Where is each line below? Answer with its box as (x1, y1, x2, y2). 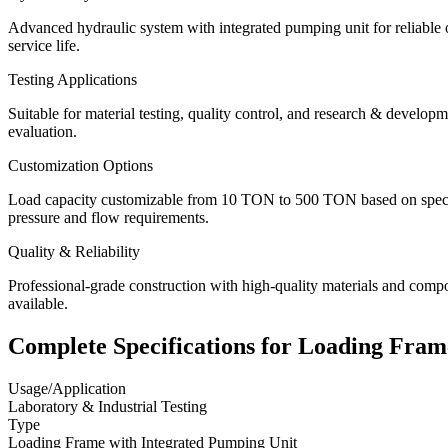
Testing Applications (8, 71, 137, 89)
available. (8, 295, 68, 313)
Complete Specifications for (8, 333, 298, 360)
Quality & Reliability (8, 243, 140, 261)
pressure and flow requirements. (8, 209, 209, 227)
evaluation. (8, 123, 77, 141)
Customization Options (8, 157, 153, 175)
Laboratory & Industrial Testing (8, 398, 207, 416)
